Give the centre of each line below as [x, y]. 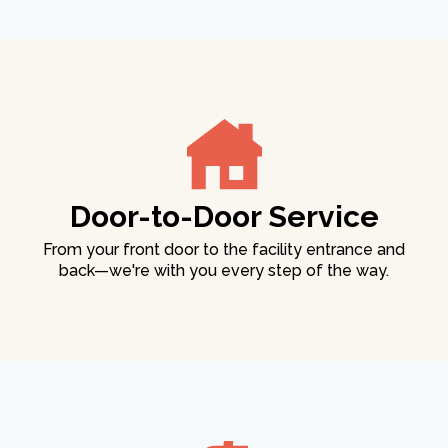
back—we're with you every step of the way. [224, 271]
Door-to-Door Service [224, 217]
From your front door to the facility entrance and [224, 250]
